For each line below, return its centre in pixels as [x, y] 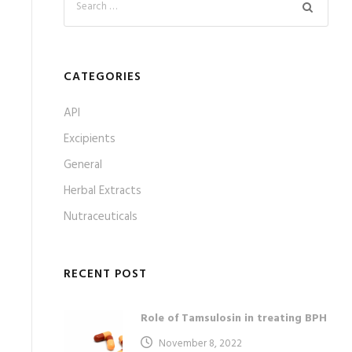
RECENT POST [105, 275]
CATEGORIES [103, 77]
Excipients [90, 139]
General [83, 165]
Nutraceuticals [101, 217]
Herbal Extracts [103, 191]
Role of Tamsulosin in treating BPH [234, 319]
